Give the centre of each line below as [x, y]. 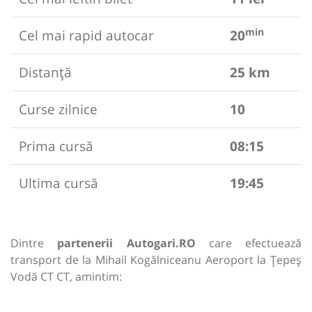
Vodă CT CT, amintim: [66, 277]
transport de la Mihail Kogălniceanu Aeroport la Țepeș [156, 260]
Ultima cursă [58, 183]
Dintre [34, 243]
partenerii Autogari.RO [126, 243]
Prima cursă [56, 146]
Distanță [45, 72]
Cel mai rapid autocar [86, 36]
